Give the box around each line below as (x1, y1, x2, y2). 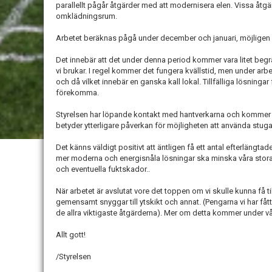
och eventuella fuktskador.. (56, 165, 150, 174)
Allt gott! (56, 230, 86, 240)
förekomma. (56, 88, 99, 98)
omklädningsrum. (56, 12, 117, 21)
